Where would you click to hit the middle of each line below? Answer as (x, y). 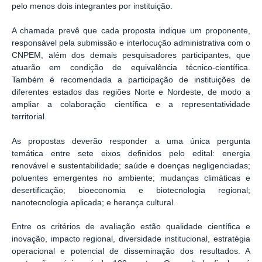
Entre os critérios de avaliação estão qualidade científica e (131, 227)
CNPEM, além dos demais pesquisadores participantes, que (131, 56)
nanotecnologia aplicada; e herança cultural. (94, 202)
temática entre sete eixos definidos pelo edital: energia (131, 153)
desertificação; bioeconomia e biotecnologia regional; (131, 190)
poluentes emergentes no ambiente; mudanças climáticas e (131, 178)
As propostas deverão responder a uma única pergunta (131, 141)
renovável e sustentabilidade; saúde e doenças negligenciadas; (131, 166)
